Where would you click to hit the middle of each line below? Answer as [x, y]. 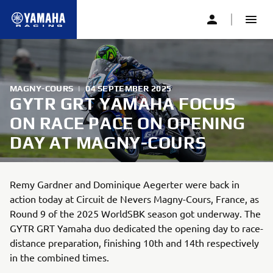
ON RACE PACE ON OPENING [128, 123]
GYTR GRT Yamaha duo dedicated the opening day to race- [136, 228]
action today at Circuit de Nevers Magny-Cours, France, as [134, 199]
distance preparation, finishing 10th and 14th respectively [134, 243]
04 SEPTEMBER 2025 [129, 88]
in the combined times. [59, 257]
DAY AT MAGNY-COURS [108, 143]
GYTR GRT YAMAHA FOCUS [123, 104]
